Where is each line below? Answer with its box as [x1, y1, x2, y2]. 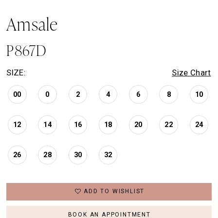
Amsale [6, 12, 58, 36]
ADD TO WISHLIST [84, 188, 145, 195]
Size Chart [172, 68, 211, 78]
